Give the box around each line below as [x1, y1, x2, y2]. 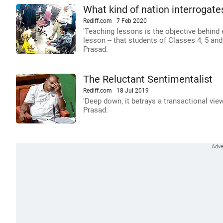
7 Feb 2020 [116, 17, 147, 24]
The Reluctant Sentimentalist [83, 74, 213, 85]
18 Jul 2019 [116, 87, 149, 94]
